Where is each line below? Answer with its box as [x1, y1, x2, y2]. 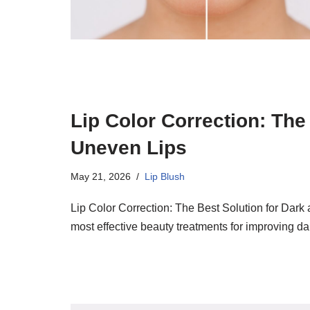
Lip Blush [145, 171, 185, 183]
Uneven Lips [71, 137, 187, 159]
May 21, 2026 [71, 171, 131, 183]
